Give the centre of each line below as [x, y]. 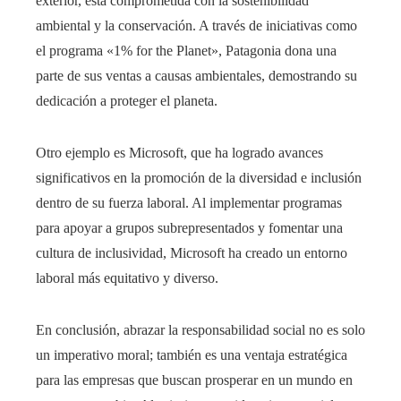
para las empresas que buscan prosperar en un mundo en [194, 380]
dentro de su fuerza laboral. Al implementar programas [189, 202]
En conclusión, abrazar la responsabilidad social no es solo [200, 329]
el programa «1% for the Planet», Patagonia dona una [186, 50]
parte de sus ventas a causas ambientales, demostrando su [196, 75]
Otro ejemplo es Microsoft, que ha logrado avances [179, 152]
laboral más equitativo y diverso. [127, 277]
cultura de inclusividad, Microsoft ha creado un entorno [192, 252]
